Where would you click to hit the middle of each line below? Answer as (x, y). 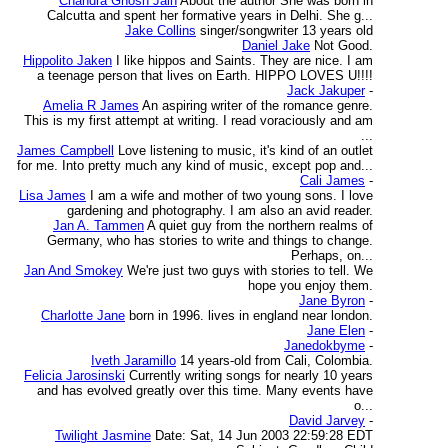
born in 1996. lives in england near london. (251, 315)
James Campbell (65, 150)
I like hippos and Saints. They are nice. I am (244, 60)
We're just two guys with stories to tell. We (250, 270)
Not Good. (343, 45)
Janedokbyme (324, 345)
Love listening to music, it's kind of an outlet (245, 150)
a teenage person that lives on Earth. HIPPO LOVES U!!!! (205, 75)
